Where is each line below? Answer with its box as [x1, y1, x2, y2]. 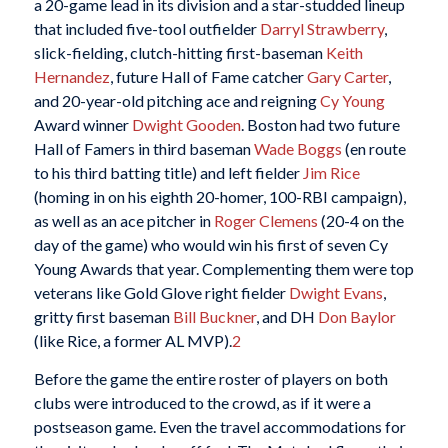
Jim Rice [302, 163, 360, 183]
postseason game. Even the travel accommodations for [33, 416, 406, 436]
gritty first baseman [33, 307, 173, 327]
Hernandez [33, 67, 110, 87]
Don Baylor [317, 307, 396, 327]
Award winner [33, 115, 132, 135]
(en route [341, 139, 406, 159]
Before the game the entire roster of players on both [33, 368, 388, 388]
